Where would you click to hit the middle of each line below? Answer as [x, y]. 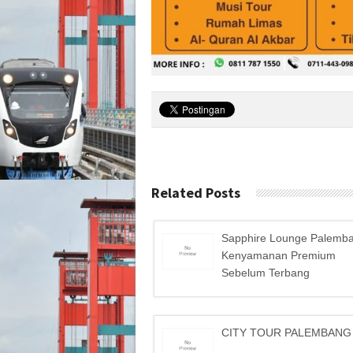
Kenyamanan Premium [279, 255]
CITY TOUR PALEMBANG [286, 333]
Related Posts [196, 193]
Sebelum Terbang [266, 273]
